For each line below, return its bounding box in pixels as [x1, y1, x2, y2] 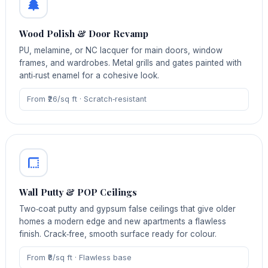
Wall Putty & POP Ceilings [19, 185, 138, 198]
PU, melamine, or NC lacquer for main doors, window [19, 45, 223, 56]
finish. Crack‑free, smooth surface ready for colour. [19, 229, 217, 239]
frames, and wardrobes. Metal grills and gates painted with [19, 58, 242, 68]
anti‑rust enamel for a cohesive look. [19, 71, 160, 81]
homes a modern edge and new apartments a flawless [19, 216, 227, 226]
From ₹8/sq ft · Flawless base [26, 252, 132, 262]
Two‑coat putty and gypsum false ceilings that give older [19, 203, 236, 214]
